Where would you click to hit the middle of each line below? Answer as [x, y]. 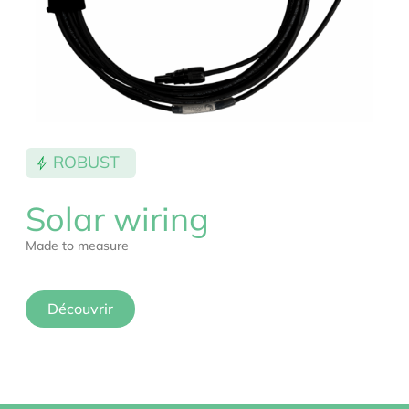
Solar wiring [117, 218]
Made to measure [77, 245]
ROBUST [87, 163]
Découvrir [80, 308]
